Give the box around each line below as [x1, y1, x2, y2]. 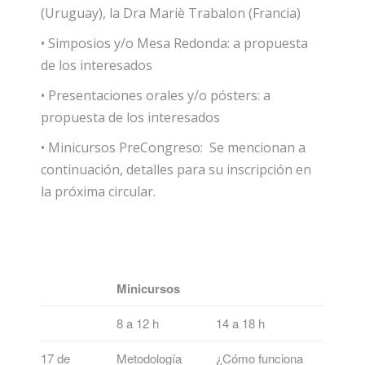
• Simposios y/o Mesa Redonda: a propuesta [41, 33, 308, 52]
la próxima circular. [41, 182, 156, 200]
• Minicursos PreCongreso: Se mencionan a [41, 138, 306, 156]
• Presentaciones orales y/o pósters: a [41, 86, 270, 104]
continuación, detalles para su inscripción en [41, 160, 311, 178]
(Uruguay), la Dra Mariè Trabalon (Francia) [41, 3, 301, 22]
